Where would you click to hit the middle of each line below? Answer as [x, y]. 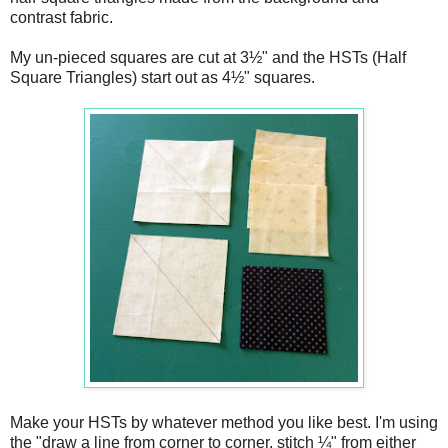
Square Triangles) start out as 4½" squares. [162, 78]
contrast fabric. [61, 18]
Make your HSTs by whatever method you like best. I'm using [224, 423]
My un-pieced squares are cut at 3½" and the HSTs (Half [208, 58]
